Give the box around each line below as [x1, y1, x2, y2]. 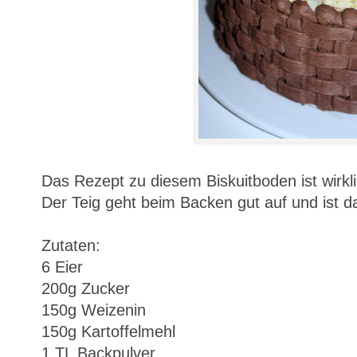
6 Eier [41, 257, 83, 276]
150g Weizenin [41, 300, 146, 319]
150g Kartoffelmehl [41, 322, 175, 340]
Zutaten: [41, 236, 100, 254]
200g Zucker [41, 279, 130, 297]
